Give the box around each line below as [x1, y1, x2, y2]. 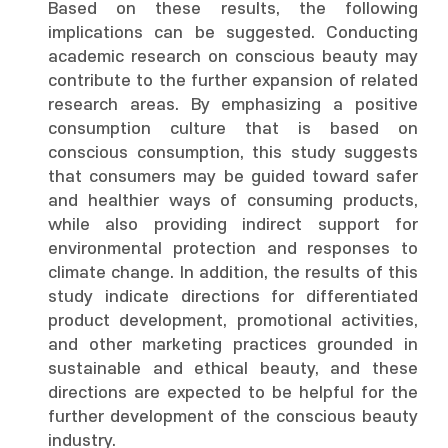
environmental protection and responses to [48, 240, 418, 258]
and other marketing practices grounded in [48, 336, 418, 354]
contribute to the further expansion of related [48, 72, 418, 90]
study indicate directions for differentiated [48, 288, 418, 306]
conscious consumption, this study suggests [48, 144, 418, 162]
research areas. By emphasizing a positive [48, 96, 418, 114]
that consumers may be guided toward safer [48, 168, 418, 186]
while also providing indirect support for [48, 216, 418, 234]
